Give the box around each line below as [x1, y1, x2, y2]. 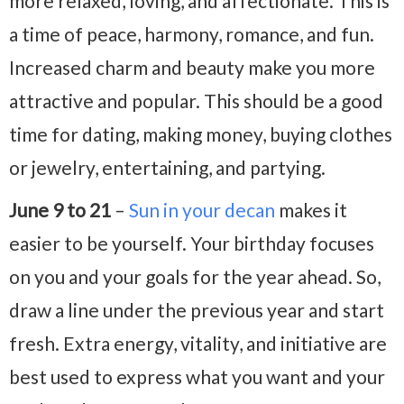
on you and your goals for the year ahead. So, [9, 265, 381, 289]
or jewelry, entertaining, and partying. [9, 156, 326, 179]
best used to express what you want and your [9, 365, 385, 389]
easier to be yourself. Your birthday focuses [9, 232, 374, 255]
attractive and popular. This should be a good [9, 89, 383, 113]
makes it [275, 198, 347, 222]
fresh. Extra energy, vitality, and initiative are [9, 332, 387, 355]
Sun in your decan [129, 198, 275, 222]
